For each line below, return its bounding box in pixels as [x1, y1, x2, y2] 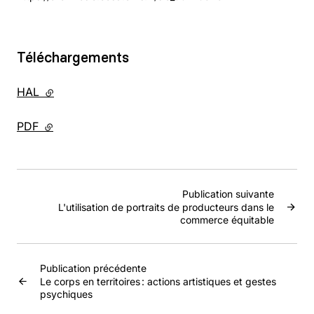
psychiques [40, 288, 93, 300]
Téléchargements [17, 48, 129, 66]
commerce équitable [180, 214, 274, 226]
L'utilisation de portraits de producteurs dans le [58, 201, 274, 213]
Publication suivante [182, 188, 274, 200]
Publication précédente [40, 262, 146, 274]
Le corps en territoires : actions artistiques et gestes [40, 275, 276, 287]
